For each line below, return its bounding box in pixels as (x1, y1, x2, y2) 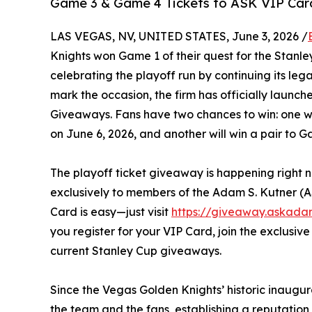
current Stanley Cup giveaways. (50, 243, 221, 258)
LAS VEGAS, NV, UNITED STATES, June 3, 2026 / (50, 29, 308, 43)
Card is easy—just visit (50, 204, 171, 219)
